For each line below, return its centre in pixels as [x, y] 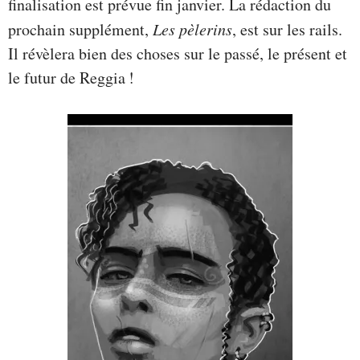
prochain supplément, [80, 30]
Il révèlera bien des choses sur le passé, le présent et [178, 54]
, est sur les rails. [287, 30]
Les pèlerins [192, 29]
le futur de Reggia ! [71, 78]
